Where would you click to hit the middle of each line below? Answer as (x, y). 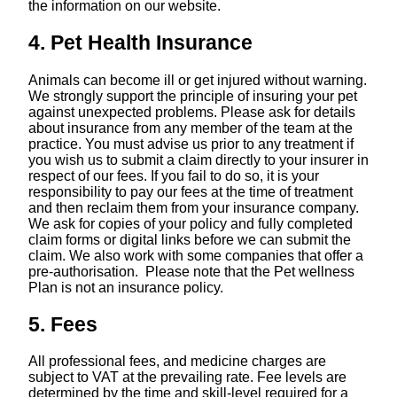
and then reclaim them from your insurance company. (193, 207)
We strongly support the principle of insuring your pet (192, 96)
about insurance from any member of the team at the (190, 128)
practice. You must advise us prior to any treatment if (191, 144)
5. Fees (62, 324)
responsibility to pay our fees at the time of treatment (190, 191)
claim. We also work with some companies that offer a (195, 255)
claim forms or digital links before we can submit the (189, 239)
